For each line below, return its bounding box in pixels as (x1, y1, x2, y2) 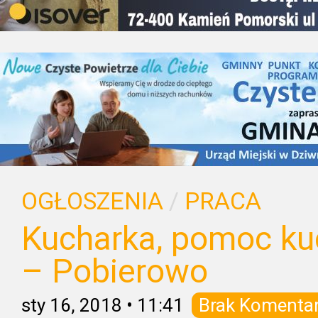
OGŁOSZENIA (21, 187, 163, 215)
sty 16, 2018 (21, 295, 122, 316)
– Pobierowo (21, 252, 208, 290)
